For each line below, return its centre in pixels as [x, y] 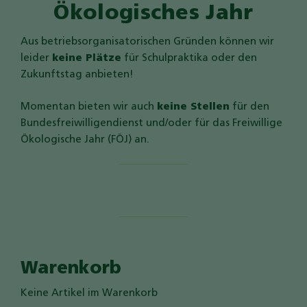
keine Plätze [87, 59]
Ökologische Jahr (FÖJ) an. [85, 140]
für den [249, 107]
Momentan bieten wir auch [89, 107]
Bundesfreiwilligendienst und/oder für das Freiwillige [151, 123]
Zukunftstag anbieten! [77, 75]
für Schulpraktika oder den [189, 59]
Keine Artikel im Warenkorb [89, 294]
